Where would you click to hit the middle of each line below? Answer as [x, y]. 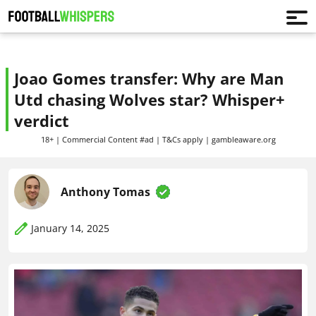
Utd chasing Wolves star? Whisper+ [150, 99]
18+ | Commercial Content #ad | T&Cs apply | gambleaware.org [158, 139]
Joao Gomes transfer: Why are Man [149, 78]
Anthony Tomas [105, 192]
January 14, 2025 [70, 228]
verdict [42, 121]
